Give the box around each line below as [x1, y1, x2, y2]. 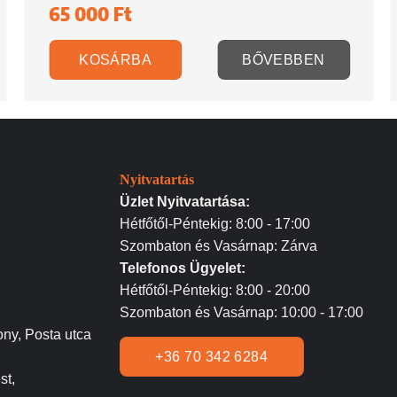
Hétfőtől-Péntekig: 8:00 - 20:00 [119, 282, 310, 298]
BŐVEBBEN [242, 52, 325, 68]
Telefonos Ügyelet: [119, 260, 245, 276]
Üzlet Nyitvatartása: [119, 193, 250, 209]
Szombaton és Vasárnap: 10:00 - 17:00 [119, 304, 363, 320]
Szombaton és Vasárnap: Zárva [119, 237, 317, 253]
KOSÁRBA [79, 52, 152, 68]
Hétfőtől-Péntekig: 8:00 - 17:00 [119, 215, 310, 231]
